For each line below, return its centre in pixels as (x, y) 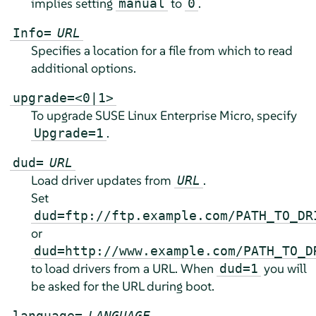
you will (284, 269)
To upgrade (63, 116)
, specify (274, 116)
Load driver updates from (102, 181)
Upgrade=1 (68, 133)
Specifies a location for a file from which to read (162, 51)
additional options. (83, 68)
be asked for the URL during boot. (122, 286)
